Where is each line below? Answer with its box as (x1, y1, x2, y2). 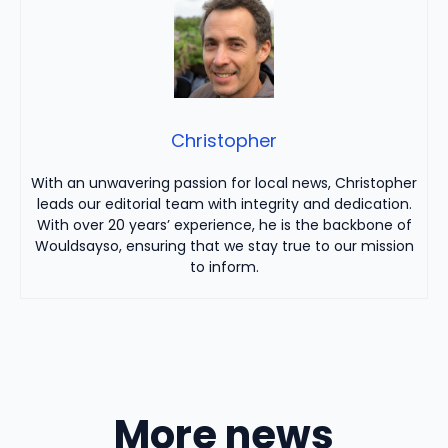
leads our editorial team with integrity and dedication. (36, 193, 412, 214)
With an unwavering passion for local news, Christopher (31, 172, 417, 193)
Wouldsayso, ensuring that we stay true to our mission (34, 235, 414, 256)
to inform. (189, 256, 259, 277)
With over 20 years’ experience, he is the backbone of (36, 214, 412, 235)
